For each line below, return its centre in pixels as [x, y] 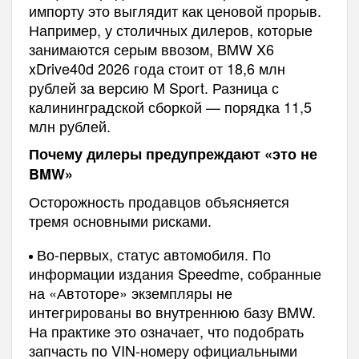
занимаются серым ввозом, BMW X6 [151, 48]
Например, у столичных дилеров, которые [170, 29]
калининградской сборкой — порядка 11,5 [170, 106]
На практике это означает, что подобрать [166, 331]
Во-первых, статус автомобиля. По [153, 254]
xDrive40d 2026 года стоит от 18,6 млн [157, 68]
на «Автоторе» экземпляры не [130, 292]
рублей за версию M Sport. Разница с [153, 87]
